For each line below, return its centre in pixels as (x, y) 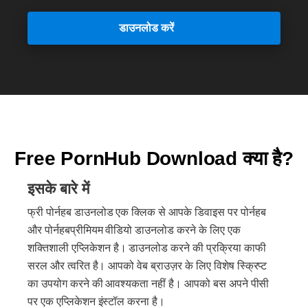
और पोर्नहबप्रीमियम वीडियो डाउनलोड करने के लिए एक (134, 230)
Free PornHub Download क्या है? (154, 158)
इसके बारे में (58, 189)
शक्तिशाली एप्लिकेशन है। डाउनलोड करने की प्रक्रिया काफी (147, 248)
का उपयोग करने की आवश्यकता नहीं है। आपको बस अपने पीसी (148, 284)
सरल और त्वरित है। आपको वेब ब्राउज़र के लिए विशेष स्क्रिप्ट (147, 266)
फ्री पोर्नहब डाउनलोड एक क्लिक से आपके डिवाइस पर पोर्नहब (147, 212)
